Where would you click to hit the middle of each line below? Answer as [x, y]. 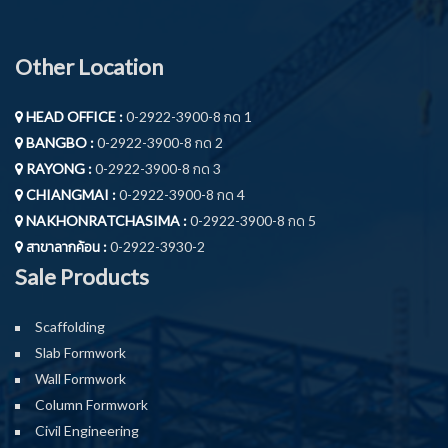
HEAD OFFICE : [73, 116]
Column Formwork [91, 404]
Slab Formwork [80, 352]
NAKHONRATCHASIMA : [105, 220]
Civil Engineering [87, 430]
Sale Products [82, 276]
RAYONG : [57, 168]
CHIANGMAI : [69, 194]
